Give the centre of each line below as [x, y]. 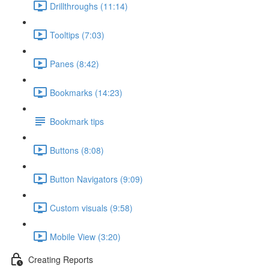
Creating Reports [61, 259]
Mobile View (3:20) [85, 236]
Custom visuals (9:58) [91, 207]
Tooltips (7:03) [77, 35]
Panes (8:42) [74, 63]
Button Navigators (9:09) [96, 179]
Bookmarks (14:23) [86, 92]
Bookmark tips [77, 121]
